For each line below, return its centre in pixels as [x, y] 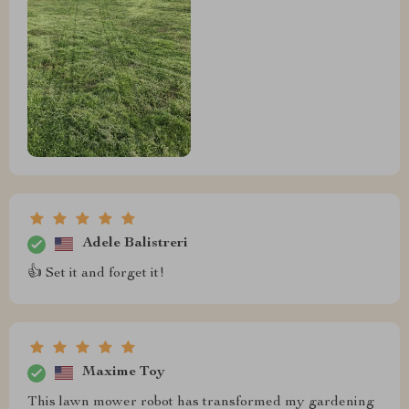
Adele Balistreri [135, 244]
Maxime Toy [124, 373]
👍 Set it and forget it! [96, 273]
